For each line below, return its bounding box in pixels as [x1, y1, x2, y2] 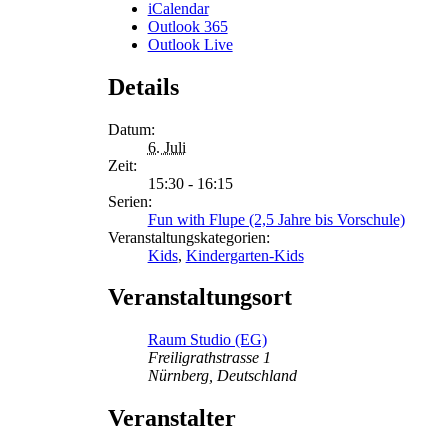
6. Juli [147, 138, 186, 156]
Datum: [107, 120, 155, 138]
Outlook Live [147, 35, 233, 53]
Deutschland [216, 367, 297, 385]
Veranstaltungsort [107, 284, 292, 311]
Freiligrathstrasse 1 [147, 349, 271, 367]
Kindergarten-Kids [185, 246, 304, 264]
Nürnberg [147, 367, 209, 385]
